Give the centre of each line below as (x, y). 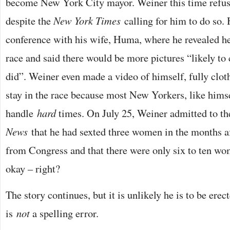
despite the (30, 21)
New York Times (89, 21)
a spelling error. (64, 213)
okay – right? (33, 168)
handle (21, 113)
